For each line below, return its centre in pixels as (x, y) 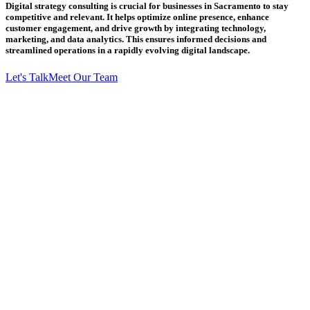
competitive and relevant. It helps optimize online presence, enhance (137, 17)
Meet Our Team (83, 77)
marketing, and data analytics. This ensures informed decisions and (136, 39)
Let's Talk (27, 77)
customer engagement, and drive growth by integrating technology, (136, 28)
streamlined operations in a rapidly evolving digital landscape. (128, 51)
